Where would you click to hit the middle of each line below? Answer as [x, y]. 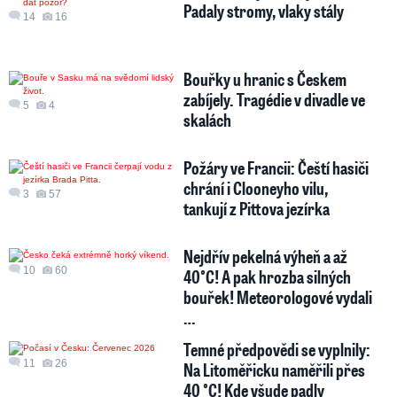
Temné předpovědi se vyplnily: [277, 349]
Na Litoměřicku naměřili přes [275, 369]
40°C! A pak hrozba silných [268, 276]
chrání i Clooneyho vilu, [256, 187]
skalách [208, 119]
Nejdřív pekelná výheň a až [266, 256]
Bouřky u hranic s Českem [265, 78]
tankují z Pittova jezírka [257, 208]
